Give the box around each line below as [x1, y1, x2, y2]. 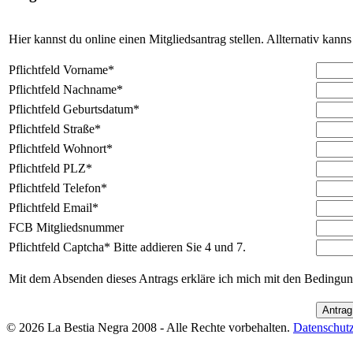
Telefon [60, 181, 101, 195]
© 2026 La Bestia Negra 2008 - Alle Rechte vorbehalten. [6, 321, 293, 335]
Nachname [60, 83, 117, 97]
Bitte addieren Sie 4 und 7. [113, 240, 246, 255]
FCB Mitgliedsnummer [9, 221, 124, 235]
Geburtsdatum [60, 102, 133, 117]
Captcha [60, 240, 104, 255]
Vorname [60, 63, 108, 77]
